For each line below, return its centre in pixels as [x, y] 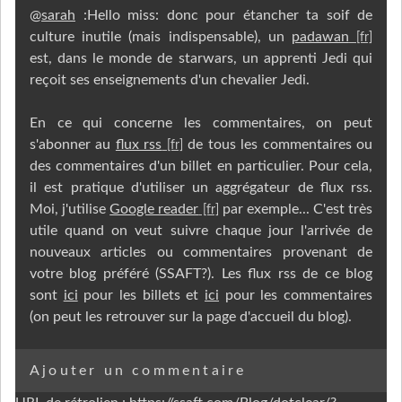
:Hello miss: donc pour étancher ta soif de [224, 15]
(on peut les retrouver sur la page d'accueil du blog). [191, 316]
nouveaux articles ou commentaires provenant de [201, 252]
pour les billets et [141, 295]
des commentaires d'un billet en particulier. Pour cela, [201, 166]
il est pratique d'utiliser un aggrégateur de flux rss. [201, 187]
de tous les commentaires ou [278, 144]
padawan [320, 36]
